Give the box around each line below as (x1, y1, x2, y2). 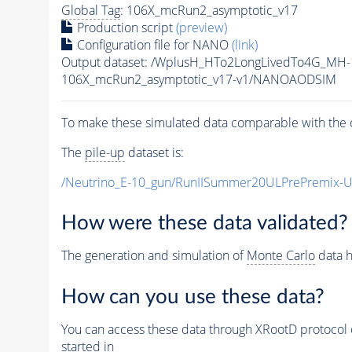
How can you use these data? (60, 286, 324, 307)
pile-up (84, 143, 125, 161)
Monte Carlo (246, 247, 315, 265)
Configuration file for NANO (73, 35, 232, 53)
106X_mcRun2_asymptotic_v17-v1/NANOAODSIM (60, 70, 336, 88)
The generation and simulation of (60, 247, 247, 265)
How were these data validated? (60, 213, 348, 234)
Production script (73, 18, 176, 36)
